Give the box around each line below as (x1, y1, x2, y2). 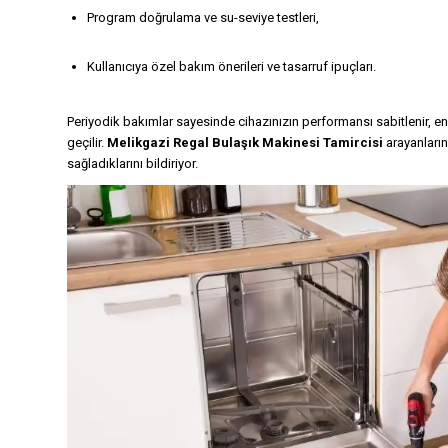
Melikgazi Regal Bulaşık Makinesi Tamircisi (107, 135, 383, 151)
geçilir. (67, 135, 107, 151)
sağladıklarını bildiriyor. (67, 156, 198, 172)
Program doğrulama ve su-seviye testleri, (87, 10, 319, 26)
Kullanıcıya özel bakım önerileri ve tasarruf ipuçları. (87, 59, 376, 75)
